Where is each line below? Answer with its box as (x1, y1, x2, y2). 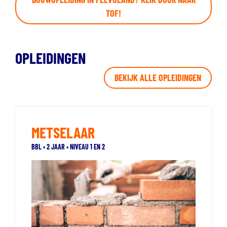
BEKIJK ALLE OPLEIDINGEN (114, 72, 201, 83)
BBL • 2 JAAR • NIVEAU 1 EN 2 (31, 142, 105, 151)
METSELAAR (31, 123, 95, 141)
